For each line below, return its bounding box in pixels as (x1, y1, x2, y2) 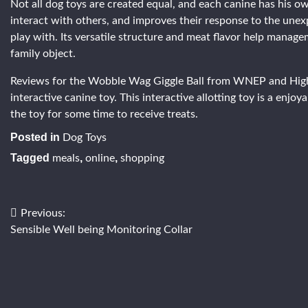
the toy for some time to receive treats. (10, 109, 198, 120)
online (85, 153, 115, 164)
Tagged (10, 152, 52, 164)
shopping (120, 153, 164, 164)
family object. (10, 48, 76, 59)
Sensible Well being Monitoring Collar (10, 224, 192, 235)
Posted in (10, 131, 63, 143)
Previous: (21, 208, 65, 219)
